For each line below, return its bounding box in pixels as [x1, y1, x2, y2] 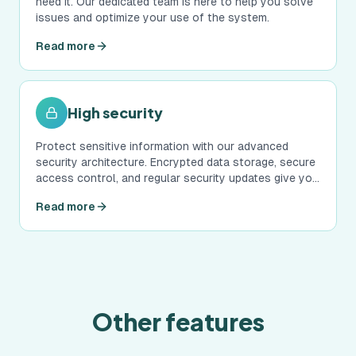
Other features [91, 307, 265, 337]
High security [68, 103, 163, 122]
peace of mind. [36, 188, 112, 200]
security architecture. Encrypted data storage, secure [36, 156, 315, 168]
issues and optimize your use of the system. [36, 11, 269, 24]
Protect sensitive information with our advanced [36, 140, 288, 153]
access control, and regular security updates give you [36, 172, 319, 184]
